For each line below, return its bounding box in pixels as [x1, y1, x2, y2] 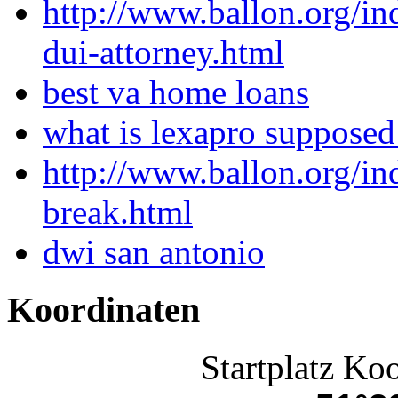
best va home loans [43, 73, 309, 112]
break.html [43, 193, 193, 232]
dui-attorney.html [43, 33, 284, 72]
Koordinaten [7, 289, 200, 330]
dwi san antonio [43, 233, 265, 272]
